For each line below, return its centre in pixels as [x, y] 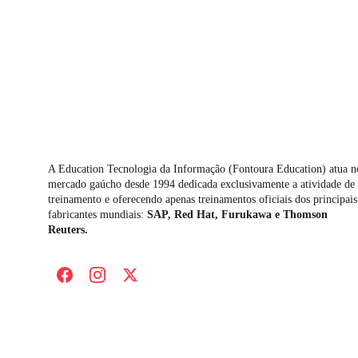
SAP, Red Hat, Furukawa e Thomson [239, 215]
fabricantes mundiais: [97, 215]
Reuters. [68, 230]
